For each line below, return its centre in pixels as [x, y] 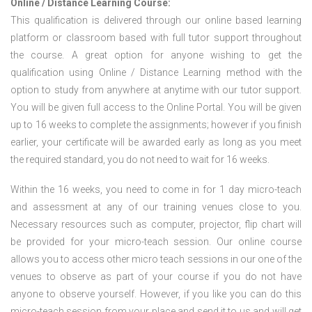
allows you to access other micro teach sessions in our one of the [156, 259]
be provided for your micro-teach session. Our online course [156, 242]
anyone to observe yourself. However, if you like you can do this [156, 294]
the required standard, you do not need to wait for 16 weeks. [140, 159]
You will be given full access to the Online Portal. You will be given [156, 107]
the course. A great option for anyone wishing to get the [156, 55]
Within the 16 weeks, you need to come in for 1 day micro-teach [156, 189]
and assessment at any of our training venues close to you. [156, 207]
